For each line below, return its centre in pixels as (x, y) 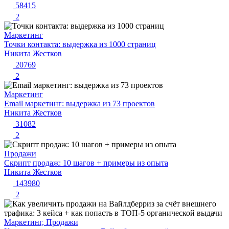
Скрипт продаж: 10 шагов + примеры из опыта (86, 163)
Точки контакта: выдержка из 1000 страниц (80, 44)
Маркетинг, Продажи (41, 222)
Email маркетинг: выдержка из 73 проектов (79, 104)
